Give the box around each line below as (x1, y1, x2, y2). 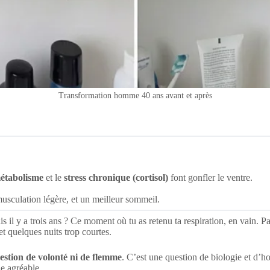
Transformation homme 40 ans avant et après (58, 91, 212, 100)
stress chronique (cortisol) (64, 172, 168, 183)
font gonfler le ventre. (168, 172, 253, 183)
